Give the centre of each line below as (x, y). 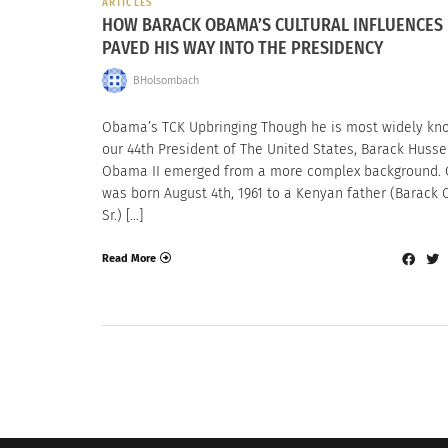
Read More (129, 258)
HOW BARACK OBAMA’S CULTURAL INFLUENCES (272, 24)
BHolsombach (165, 80)
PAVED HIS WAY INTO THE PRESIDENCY (242, 47)
